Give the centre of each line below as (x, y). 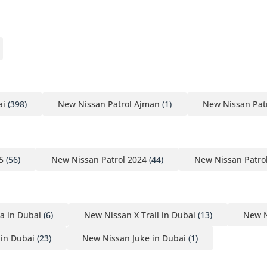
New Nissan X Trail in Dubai (140, 215)
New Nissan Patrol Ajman (109, 104)
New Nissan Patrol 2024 (99, 159)
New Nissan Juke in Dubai (134, 238)
